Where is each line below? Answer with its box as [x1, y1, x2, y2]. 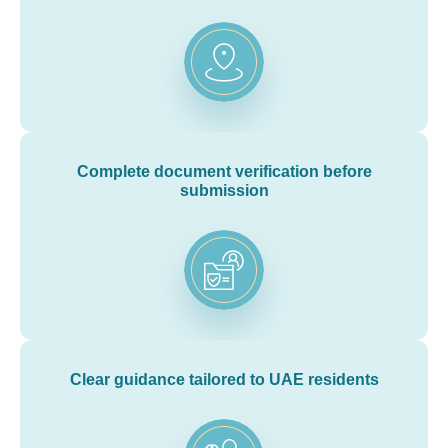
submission [179, 181, 269, 199]
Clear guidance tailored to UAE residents [69, 370, 379, 388]
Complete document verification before [76, 162, 372, 180]
